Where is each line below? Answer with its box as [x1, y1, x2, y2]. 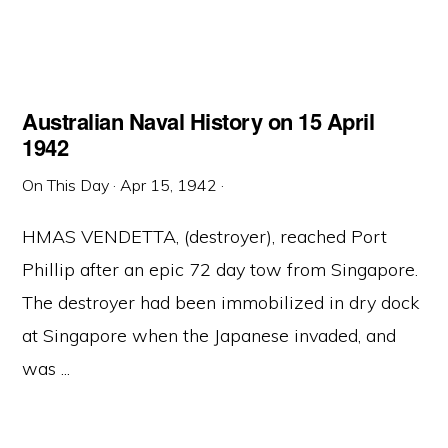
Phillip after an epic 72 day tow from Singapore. [22, 258, 419, 281]
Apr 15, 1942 [120, 175, 218, 195]
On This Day [22, 175, 110, 195]
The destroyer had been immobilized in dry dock [22, 291, 420, 314]
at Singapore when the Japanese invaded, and [22, 324, 397, 347]
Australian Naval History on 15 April [22, 105, 375, 137]
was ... [22, 357, 71, 380]
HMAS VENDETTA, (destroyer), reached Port [22, 225, 388, 248]
